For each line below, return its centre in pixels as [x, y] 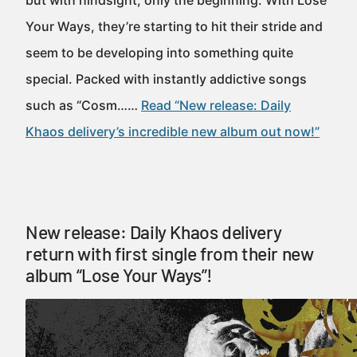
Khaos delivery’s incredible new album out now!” [173, 131]
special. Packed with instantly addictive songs [166, 79]
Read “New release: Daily [216, 105]
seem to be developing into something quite [159, 53]
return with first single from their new [170, 253]
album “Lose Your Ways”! [119, 275]
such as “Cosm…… [83, 105]
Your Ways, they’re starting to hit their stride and [174, 26]
